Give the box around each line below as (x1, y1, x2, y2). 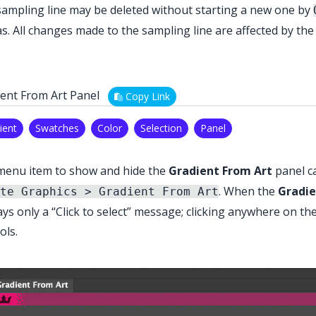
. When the (219, 183, 278, 200)
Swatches (35, 121, 79, 135)
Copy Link (123, 90, 170, 104)
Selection (140, 121, 182, 135)
